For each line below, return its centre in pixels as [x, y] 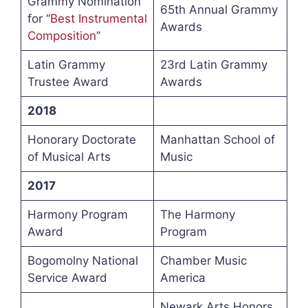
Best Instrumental [98, 19]
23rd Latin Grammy [213, 65]
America [183, 278]
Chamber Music [203, 261]
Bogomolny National [82, 261]
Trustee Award [68, 82]
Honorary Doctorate [81, 140]
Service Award [67, 278]
